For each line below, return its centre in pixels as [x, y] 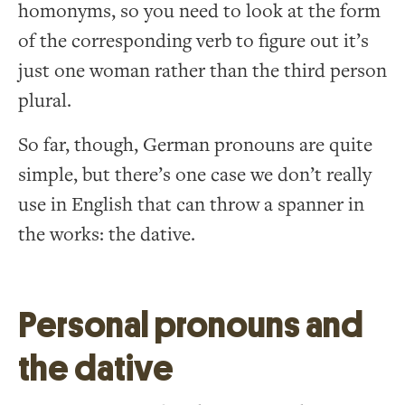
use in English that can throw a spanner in [191, 204]
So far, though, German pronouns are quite [195, 145]
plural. [45, 100]
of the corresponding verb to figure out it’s [193, 41]
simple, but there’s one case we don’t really [195, 174]
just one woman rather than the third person [202, 71]
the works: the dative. [107, 234]
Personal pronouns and [191, 325]
